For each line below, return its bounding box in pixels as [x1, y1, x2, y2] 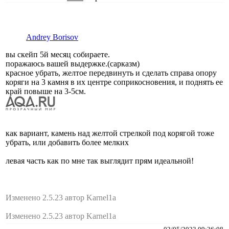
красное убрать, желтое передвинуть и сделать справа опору [6, 68, 217, 77]
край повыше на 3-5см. [6, 86, 86, 96]
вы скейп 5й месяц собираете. [6, 50, 110, 59]
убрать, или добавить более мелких [6, 138, 129, 147]
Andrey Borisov [26, 32, 78, 41]
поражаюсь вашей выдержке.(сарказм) [6, 59, 140, 68]
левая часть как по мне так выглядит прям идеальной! [6, 156, 194, 165]
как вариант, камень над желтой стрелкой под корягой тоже [6, 128, 214, 138]
